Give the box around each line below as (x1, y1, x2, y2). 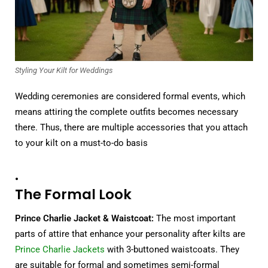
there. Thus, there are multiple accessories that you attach (15, 121, 248, 133)
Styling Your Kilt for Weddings (15, 65, 113, 75)
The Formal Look (15, 184, 132, 204)
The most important (154, 213, 236, 224)
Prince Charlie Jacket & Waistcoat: (15, 213, 154, 224)
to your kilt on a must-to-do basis (15, 137, 148, 148)
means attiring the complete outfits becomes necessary (15, 106, 238, 117)
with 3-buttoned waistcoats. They (105, 244, 239, 255)
